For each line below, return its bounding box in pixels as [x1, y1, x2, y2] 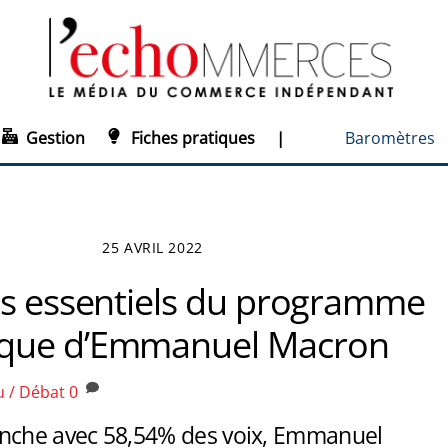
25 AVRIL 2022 [102, 237, 203, 257]
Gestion [22, 127, 86, 150]
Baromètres [345, 127, 436, 150]
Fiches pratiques [127, 127, 256, 150]
